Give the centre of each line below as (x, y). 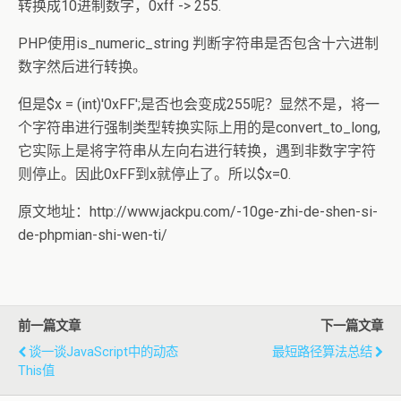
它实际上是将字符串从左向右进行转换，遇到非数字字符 (197, 151)
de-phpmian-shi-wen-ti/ (93, 235)
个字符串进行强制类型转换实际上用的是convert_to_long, (199, 128)
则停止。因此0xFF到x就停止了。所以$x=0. (154, 174)
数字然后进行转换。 (82, 67)
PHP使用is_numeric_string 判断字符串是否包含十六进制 (198, 43)
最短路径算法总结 (322, 352)
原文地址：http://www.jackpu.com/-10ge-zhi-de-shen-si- (198, 212)
